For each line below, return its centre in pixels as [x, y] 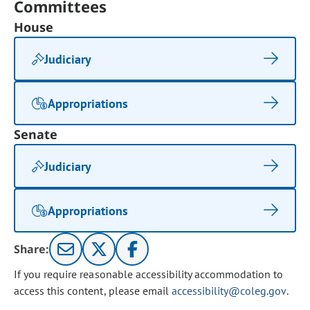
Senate [36, 134]
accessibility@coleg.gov [229, 291]
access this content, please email [93, 291]
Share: [32, 249]
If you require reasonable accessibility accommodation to [149, 274]
